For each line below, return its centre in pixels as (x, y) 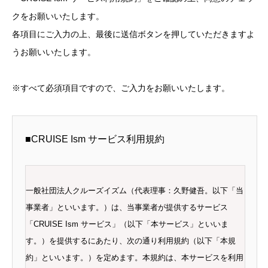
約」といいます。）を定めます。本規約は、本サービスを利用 (135, 258)
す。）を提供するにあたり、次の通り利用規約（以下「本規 (131, 241)
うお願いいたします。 (54, 52)
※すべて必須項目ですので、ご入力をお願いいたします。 (121, 88)
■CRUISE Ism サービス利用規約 (95, 139)
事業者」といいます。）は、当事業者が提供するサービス (127, 208)
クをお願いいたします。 (58, 16)
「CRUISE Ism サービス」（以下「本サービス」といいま (127, 224)
